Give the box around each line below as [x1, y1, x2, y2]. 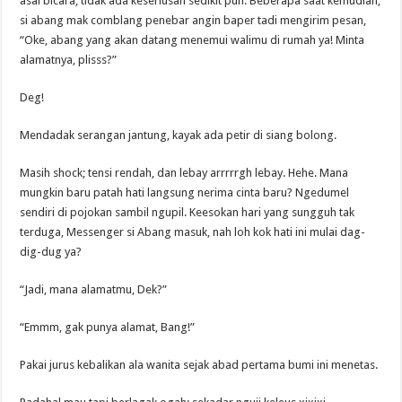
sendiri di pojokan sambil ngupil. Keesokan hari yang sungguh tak [20, 205, 355, 219]
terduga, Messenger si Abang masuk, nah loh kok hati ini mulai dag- [20, 224, 366, 239]
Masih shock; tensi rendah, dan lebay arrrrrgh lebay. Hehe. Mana [20, 165, 349, 179]
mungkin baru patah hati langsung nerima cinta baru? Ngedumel [20, 185, 350, 199]
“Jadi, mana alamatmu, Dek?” [20, 282, 168, 296]
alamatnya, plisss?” [20, 52, 118, 66]
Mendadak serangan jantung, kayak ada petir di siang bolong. [20, 127, 337, 142]
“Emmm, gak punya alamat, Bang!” [20, 319, 196, 334]
